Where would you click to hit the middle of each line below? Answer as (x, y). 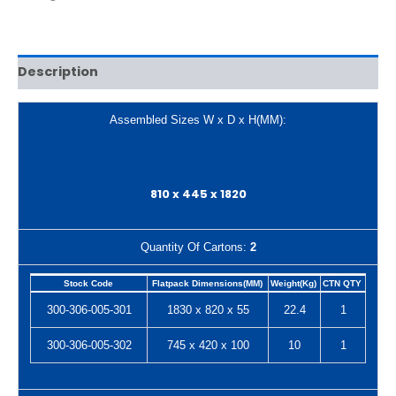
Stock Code (88, 284)
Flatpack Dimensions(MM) (207, 284)
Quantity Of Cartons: (195, 247)
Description (58, 72)
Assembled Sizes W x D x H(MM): (198, 120)
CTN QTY (342, 284)
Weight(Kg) (293, 284)
